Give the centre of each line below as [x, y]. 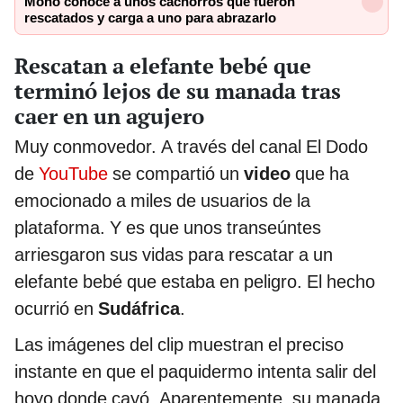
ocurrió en [56, 308]
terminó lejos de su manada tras [178, 90]
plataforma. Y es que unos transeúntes [168, 227]
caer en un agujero [109, 116]
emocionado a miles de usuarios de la [162, 200]
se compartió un [176, 173]
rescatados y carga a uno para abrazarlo [150, 18]
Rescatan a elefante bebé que [163, 65]
